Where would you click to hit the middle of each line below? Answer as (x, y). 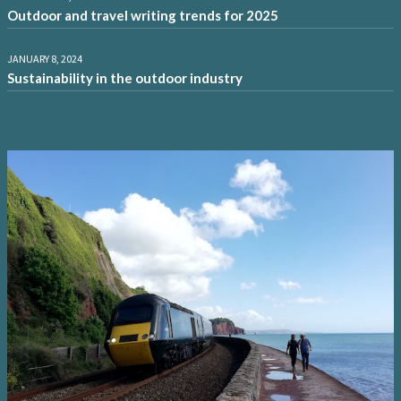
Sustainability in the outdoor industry (125, 77)
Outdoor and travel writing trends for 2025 (143, 15)
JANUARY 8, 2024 (45, 58)
